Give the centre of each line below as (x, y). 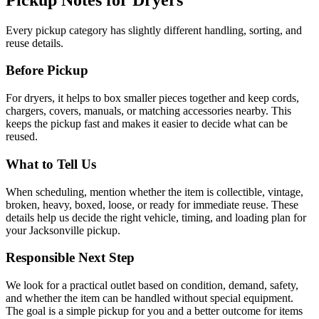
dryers (38, 98)
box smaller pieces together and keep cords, (202, 98)
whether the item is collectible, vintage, (216, 192)
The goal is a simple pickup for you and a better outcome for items (154, 310)
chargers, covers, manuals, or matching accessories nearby (136, 111)
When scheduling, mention (67, 192)
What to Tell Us (51, 164)
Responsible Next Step (70, 258)
